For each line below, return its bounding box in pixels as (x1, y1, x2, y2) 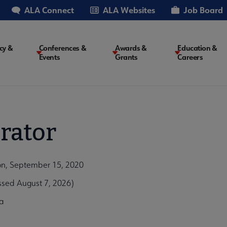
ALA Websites (103, 5, 155, 15)
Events (39, 52, 60, 62)
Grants (115, 52, 138, 62)
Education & (177, 43, 217, 53)
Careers (177, 52, 203, 62)
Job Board (183, 5, 223, 15)
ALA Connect (24, 5, 74, 15)
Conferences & (39, 43, 87, 53)
